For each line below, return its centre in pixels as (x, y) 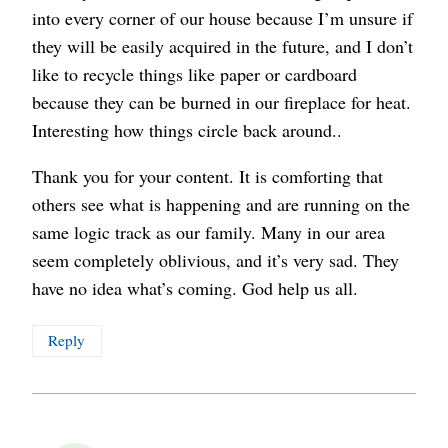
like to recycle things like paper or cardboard (194, 73)
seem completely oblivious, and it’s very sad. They (215, 259)
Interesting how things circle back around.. (187, 129)
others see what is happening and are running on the (221, 203)
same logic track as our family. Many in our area (208, 231)
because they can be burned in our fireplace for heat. (221, 101)
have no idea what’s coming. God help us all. (195, 287)
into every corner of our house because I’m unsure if (222, 17)
